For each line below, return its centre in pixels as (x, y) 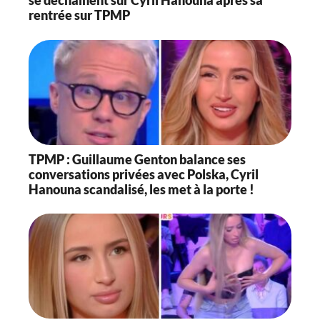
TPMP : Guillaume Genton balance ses (137, 159)
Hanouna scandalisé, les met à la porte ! (141, 189)
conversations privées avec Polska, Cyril (144, 174)
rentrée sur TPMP (79, 15)
